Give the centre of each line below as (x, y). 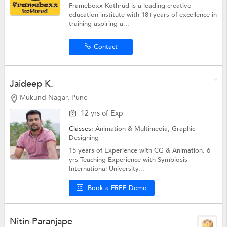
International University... (107, 168)
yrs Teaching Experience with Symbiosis (128, 159)
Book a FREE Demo (118, 188)
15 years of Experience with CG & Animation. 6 (140, 150)
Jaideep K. (31, 84)
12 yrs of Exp (102, 113)
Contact (105, 47)
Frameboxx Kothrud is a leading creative (130, 6)
